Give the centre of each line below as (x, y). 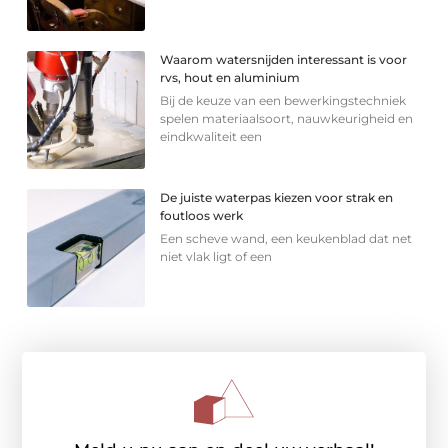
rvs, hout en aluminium (230, 78)
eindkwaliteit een (211, 137)
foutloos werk (202, 216)
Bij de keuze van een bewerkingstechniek (283, 101)
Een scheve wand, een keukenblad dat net (286, 239)
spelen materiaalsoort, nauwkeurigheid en (287, 119)
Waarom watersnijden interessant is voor (284, 60)
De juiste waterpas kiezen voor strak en (277, 198)
